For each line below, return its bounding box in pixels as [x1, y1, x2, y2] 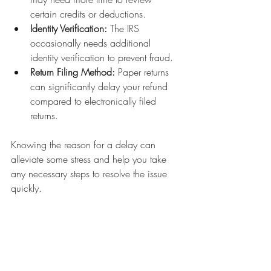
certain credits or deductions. [30, 7, 146, 21]
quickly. [11, 181, 42, 195]
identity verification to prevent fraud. [30, 51, 173, 64]
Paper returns [115, 65, 172, 79]
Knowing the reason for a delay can [11, 138, 158, 151]
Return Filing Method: [30, 65, 115, 79]
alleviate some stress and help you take [11, 152, 169, 166]
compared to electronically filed [30, 94, 159, 108]
